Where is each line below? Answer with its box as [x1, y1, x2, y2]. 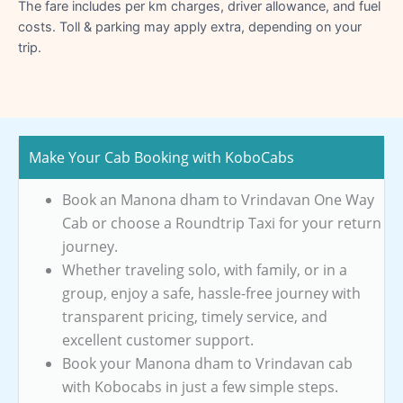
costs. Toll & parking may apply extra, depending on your [18, 18, 362, 35]
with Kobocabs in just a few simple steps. [62, 376, 338, 397]
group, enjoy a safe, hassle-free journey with [62, 282, 361, 303]
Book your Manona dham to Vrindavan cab [62, 353, 353, 373]
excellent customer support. [62, 329, 254, 350]
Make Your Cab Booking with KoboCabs [29, 147, 294, 167]
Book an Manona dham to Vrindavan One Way [62, 189, 374, 210]
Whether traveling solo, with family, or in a [62, 259, 347, 280]
